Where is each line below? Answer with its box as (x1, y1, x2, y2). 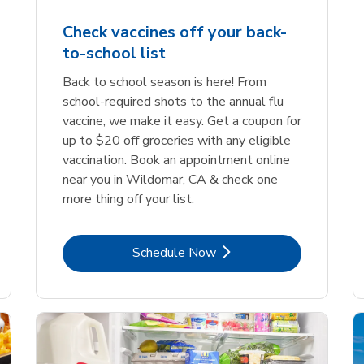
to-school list (63, 41, 166, 64)
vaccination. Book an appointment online (63, 150, 290, 169)
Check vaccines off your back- (63, 20, 287, 43)
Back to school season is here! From (63, 72, 266, 91)
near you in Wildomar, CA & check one (63, 170, 278, 188)
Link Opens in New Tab (180, 242, 314, 261)
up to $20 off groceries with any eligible (63, 131, 291, 149)
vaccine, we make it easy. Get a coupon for (63, 111, 301, 130)
